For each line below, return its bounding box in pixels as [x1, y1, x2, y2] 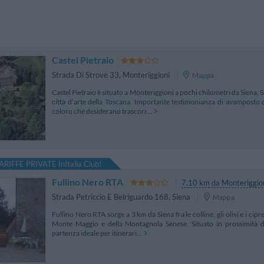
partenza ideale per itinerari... [52, 228, 142, 237]
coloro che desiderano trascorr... [52, 106, 152, 115]
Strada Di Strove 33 [52, 70, 119, 80]
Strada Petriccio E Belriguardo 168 [52, 192, 169, 202]
